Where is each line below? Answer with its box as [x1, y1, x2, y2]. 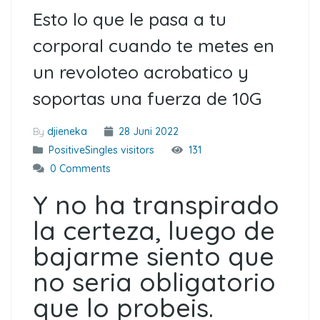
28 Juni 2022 [116, 125, 179, 138]
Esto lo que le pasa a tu [33, 8, 226, 30]
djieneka [47, 125, 87, 138]
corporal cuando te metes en [33, 34, 274, 56]
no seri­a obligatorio [33, 266, 276, 298]
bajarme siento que [33, 240, 274, 272]
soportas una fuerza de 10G [33, 87, 261, 109]
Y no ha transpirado [33, 189, 279, 221]
